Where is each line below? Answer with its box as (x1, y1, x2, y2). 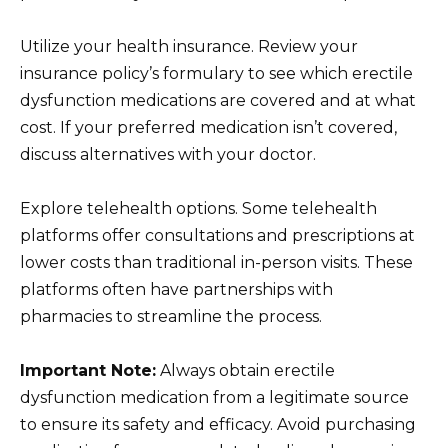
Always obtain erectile (156, 361, 335, 381)
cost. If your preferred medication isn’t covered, (20, 118, 397, 138)
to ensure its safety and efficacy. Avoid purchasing (20, 415, 416, 435)
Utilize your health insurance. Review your (20, 37, 358, 57)
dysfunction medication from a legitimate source (20, 388, 409, 408)
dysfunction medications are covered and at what (20, 91, 416, 111)
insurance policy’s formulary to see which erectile (20, 64, 413, 84)
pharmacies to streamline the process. (20, 307, 322, 327)
